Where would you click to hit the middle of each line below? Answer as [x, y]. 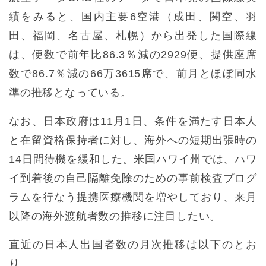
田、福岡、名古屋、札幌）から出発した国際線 [133, 36]
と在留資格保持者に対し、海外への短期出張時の [133, 140]
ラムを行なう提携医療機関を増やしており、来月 [133, 197]
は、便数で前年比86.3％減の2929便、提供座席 [133, 55]
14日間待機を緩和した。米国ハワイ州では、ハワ [133, 159]
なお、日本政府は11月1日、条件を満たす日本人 [133, 121]
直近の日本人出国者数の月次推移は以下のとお [133, 245]
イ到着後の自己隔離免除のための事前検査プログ [133, 178]
